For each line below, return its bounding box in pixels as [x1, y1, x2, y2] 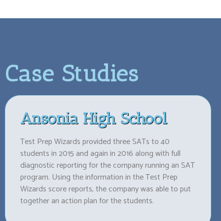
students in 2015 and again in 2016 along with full [20, 147, 181, 160]
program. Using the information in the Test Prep [20, 170, 178, 184]
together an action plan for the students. [20, 194, 154, 208]
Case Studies [5, 60, 139, 87]
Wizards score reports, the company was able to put [20, 182, 191, 196]
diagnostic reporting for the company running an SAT [20, 158, 195, 172]
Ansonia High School [20, 109, 167, 128]
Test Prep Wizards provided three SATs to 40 [20, 135, 170, 148]
